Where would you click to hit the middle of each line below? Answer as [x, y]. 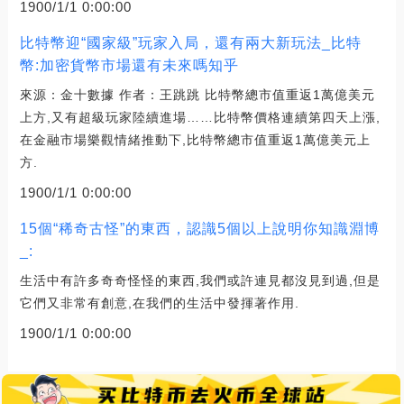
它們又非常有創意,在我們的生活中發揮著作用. [159, 303]
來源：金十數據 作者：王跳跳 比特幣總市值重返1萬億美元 [197, 94]
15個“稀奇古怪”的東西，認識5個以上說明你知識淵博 [199, 228]
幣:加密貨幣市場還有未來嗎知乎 [129, 65]
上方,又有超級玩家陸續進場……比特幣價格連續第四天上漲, [200, 117]
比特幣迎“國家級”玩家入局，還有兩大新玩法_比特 [190, 42]
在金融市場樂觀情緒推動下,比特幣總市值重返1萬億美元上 [195, 139]
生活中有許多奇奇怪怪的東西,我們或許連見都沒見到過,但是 [200, 280]
